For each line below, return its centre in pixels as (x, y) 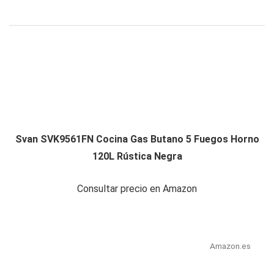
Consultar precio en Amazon (137, 189)
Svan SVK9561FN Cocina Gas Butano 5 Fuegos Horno (137, 139)
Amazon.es (230, 246)
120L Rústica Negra (137, 157)
